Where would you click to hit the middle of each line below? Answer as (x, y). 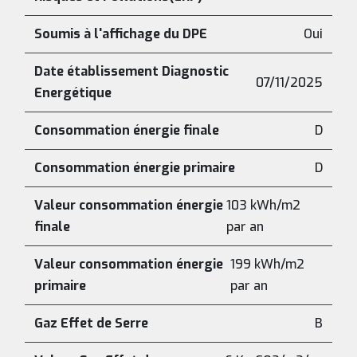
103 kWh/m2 (263, 205)
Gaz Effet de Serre (91, 323)
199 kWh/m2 (268, 264)
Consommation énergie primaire (135, 168)
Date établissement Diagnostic (131, 71)
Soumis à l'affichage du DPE (121, 34)
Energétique (73, 93)
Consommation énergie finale (127, 130)
